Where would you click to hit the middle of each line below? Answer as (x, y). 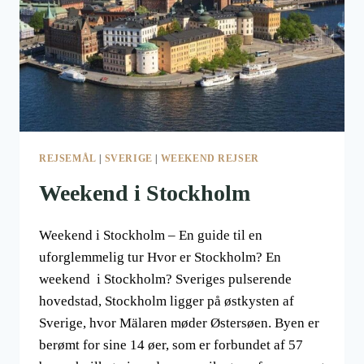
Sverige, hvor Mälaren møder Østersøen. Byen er (179, 323)
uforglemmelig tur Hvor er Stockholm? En (160, 258)
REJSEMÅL (68, 159)
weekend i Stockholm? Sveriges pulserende (165, 279)
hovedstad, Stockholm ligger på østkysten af (167, 301)
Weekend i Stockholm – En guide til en (151, 236)
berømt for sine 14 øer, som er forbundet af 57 (171, 345)
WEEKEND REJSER (210, 159)
